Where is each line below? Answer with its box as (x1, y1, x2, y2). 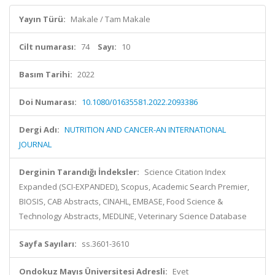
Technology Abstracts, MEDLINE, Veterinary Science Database (19, 211, 247, 222)
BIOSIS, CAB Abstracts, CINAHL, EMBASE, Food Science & (19, 196, 223, 207)
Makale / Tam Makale (71, 14, 150, 25)
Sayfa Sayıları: (19, 238, 77, 249)
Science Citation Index (144, 166, 226, 177)
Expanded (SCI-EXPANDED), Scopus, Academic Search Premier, (19, 181, 249, 192)
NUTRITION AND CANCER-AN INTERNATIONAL (64, 124, 226, 135)
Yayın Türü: (19, 14, 66, 25)
